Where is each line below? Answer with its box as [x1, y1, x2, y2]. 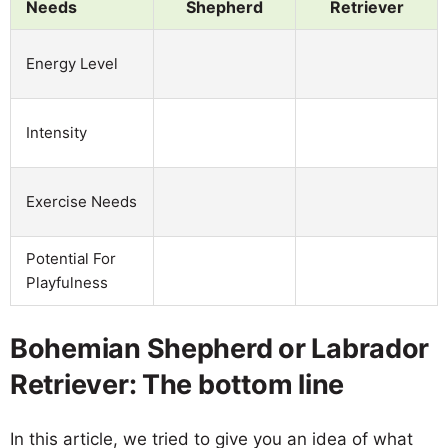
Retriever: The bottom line [10, 367, 344, 401]
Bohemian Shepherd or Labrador [10, 331, 430, 365]
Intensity [26, 122, 87, 142]
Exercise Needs [26, 191, 137, 211]
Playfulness [26, 272, 108, 292]
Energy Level [26, 53, 118, 73]
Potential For [26, 248, 116, 268]
